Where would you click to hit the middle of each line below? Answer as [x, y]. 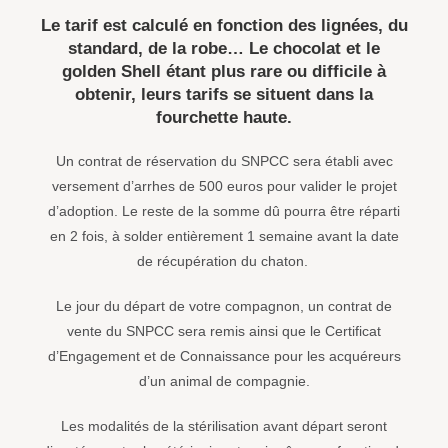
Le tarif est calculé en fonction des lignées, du [224, 26]
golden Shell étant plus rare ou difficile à [224, 72]
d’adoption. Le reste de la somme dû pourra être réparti [224, 211]
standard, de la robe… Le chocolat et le [224, 49]
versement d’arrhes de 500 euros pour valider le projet [224, 186]
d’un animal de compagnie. [224, 381]
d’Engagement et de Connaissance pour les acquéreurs [224, 356]
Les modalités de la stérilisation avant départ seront [224, 426]
